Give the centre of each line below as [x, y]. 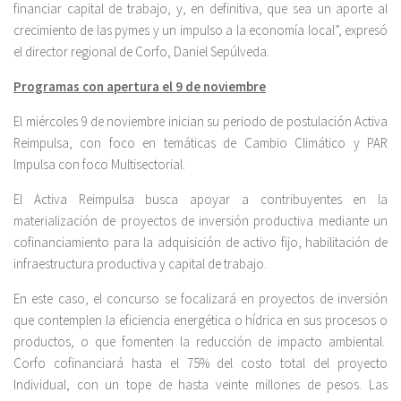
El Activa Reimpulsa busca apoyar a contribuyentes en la [200, 200]
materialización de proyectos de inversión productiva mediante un [200, 221]
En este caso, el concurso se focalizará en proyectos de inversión [200, 299]
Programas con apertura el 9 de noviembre [140, 87]
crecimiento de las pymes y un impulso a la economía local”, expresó [200, 30]
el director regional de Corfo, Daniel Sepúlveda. [141, 52]
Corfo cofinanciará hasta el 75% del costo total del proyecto [200, 363]
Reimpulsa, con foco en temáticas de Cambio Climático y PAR [200, 143]
